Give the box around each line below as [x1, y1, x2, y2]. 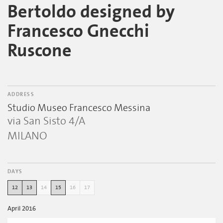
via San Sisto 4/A [7, 115, 85, 127]
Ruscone [7, 41, 72, 61]
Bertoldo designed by [7, 2, 175, 22]
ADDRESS [7, 92, 35, 98]
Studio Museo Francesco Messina [7, 103, 150, 114]
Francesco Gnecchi [7, 21, 149, 42]
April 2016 [7, 205, 36, 213]
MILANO [7, 130, 47, 142]
